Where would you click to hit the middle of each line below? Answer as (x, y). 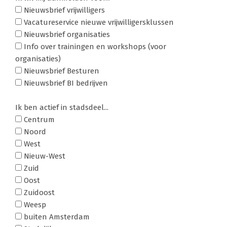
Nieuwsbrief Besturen (60, 71)
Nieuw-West (43, 156)
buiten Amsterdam (55, 217)
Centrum (38, 119)
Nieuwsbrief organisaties (66, 34)
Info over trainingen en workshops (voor (94, 46)
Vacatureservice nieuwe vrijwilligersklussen (98, 22)
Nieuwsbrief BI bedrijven (65, 83)
